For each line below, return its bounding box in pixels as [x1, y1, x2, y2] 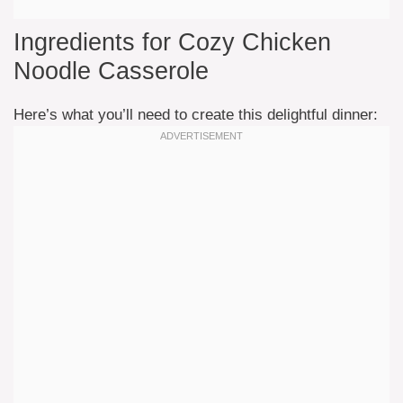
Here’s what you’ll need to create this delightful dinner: [13, 106, 378, 123]
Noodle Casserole [13, 58, 209, 85]
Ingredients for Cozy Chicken [13, 29, 331, 56]
